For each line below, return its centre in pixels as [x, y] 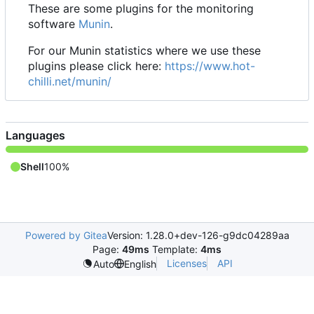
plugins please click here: [96, 66]
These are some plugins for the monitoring [141, 9]
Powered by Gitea [66, 235]
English [140, 264]
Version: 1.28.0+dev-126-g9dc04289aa [198, 235]
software [53, 24]
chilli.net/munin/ [70, 82]
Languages [35, 136]
